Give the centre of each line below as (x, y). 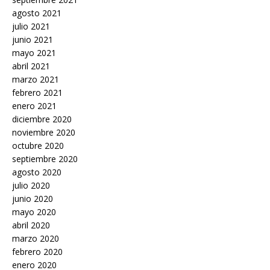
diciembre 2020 (42, 119)
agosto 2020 (37, 172)
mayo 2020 (34, 212)
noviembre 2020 (44, 133)
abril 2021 (31, 66)
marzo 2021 (36, 80)
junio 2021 (33, 40)
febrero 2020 (37, 252)
